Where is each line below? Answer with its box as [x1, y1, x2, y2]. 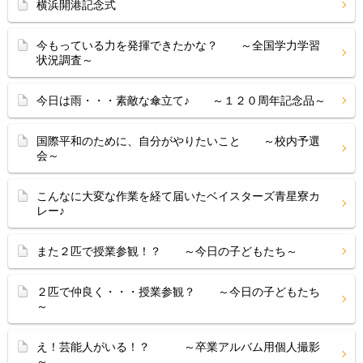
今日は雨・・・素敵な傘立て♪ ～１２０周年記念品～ [36, 94, 326, 107]
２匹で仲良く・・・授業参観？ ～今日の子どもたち [36, 285, 320, 298]
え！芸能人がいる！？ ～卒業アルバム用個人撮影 [36, 340, 320, 353]
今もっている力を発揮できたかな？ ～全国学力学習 [36, 39, 320, 52]
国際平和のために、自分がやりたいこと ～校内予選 [36, 135, 320, 147]
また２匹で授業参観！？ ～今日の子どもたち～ [36, 245, 297, 258]
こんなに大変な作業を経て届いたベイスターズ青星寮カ [36, 190, 320, 203]
